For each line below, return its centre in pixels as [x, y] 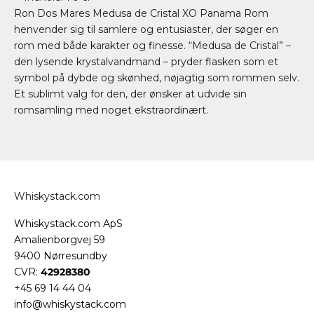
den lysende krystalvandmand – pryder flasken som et [146, 61]
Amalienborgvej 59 [60, 239]
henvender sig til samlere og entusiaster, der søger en [146, 29]
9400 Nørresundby [61, 255]
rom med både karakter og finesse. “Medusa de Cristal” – [152, 45]
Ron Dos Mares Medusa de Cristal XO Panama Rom [141, 13]
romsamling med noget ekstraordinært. [111, 110]
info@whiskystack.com [70, 304]
